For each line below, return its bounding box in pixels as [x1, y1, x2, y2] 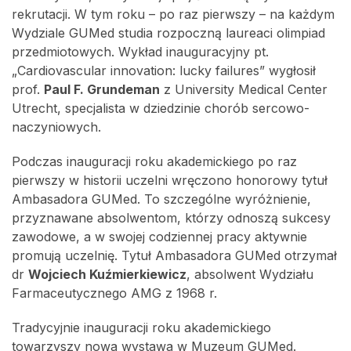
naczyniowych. [12, 119, 101, 135]
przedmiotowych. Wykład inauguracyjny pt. [12, 44, 269, 60]
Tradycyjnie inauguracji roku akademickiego [12, 320, 271, 335]
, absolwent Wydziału [186, 266, 313, 282]
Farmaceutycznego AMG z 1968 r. [12, 285, 217, 301]
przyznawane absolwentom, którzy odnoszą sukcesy [12, 210, 331, 226]
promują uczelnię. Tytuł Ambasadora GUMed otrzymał [12, 248, 337, 263]
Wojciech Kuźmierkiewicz [28, 266, 186, 282]
